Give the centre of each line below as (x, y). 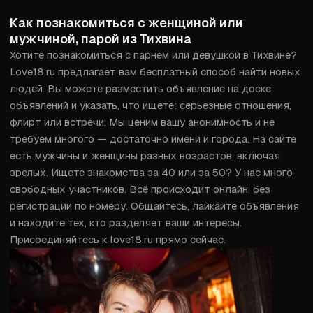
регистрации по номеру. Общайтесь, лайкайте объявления (154, 206)
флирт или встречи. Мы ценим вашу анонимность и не (142, 122)
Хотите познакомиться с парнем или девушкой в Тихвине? (153, 55)
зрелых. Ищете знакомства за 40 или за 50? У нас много (151, 172)
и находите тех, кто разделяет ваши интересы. (126, 223)
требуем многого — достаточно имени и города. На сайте (153, 139)
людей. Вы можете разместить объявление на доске (140, 88)
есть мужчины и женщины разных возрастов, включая (145, 155)
